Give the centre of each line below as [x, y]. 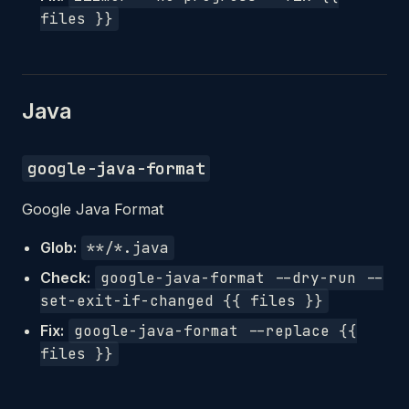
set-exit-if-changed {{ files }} [182, 301]
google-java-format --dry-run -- [242, 278]
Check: [65, 278]
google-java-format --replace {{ [215, 331]
